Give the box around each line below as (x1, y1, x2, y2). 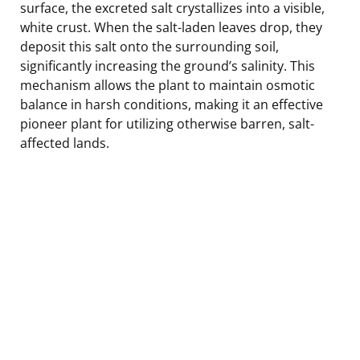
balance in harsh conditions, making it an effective (20, 95, 323, 113)
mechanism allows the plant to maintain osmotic (20, 76, 315, 94)
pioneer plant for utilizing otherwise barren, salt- (20, 114, 314, 133)
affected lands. (20, 133, 109, 152)
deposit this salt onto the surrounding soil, (20, 37, 279, 55)
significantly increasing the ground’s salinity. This (20, 56, 315, 75)
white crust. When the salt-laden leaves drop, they (20, 18, 322, 36)
